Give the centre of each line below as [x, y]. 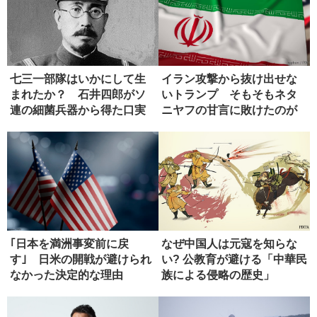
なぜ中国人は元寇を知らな [229, 243]
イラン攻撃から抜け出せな [229, 79]
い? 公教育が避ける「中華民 [234, 259]
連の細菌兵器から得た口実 [78, 110]
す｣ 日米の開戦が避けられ [81, 259]
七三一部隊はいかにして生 [78, 79]
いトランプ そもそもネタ [229, 94]
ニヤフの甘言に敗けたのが [229, 110]
